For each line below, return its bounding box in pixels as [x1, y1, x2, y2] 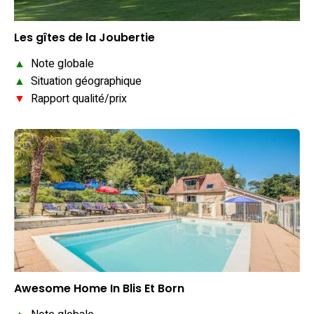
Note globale [25, 55, 94, 72]
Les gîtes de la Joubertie [14, 29, 155, 46]
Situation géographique [25, 72, 142, 90]
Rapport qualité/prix [25, 90, 127, 107]
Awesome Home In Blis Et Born [14, 280, 184, 296]
